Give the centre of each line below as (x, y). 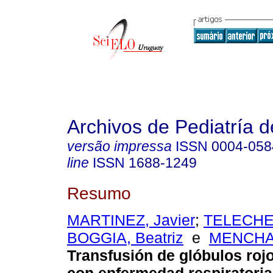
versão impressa (119, 146)
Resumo (99, 193)
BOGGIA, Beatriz (125, 238)
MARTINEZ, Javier (131, 220)
